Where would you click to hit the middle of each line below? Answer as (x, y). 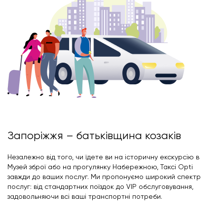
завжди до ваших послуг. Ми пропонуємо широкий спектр (104, 176)
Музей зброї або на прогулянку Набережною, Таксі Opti (100, 166)
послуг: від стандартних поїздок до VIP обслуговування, (100, 186)
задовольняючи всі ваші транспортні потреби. (85, 196)
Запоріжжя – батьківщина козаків (94, 135)
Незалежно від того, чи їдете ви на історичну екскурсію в (103, 157)
